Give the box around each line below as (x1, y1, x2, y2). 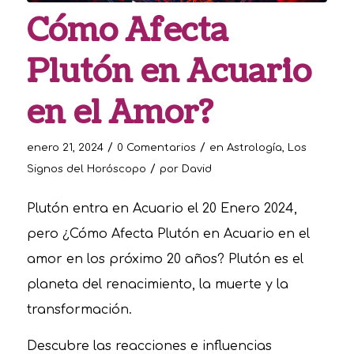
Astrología (226, 141, 282, 153)
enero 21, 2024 (26, 141, 104, 153)
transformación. (26, 303, 132, 318)
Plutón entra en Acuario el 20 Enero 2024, (26, 201, 297, 217)
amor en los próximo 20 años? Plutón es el (26, 252, 303, 267)
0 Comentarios (116, 141, 196, 153)
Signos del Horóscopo (26, 163, 146, 175)
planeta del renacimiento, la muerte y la (26, 277, 288, 292)
